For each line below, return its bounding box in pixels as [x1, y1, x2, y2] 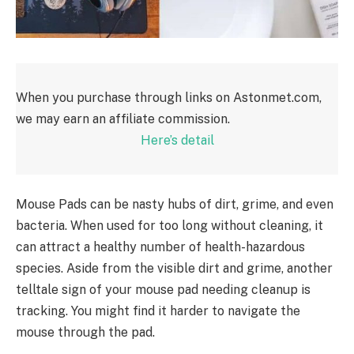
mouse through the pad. [16, 325, 155, 341]
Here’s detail [140, 132, 214, 148]
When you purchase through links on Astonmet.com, [16, 89, 322, 105]
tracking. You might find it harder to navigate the [16, 303, 300, 319]
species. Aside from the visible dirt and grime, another [16, 261, 333, 277]
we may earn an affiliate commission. [16, 111, 230, 126]
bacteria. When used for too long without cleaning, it [16, 218, 323, 234]
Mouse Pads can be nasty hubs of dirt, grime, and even [16, 197, 333, 213]
